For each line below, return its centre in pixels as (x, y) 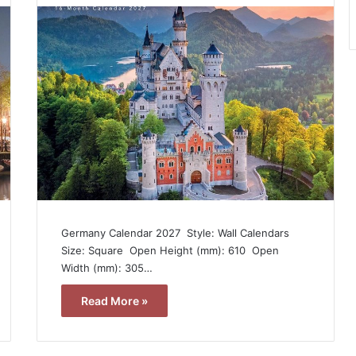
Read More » (114, 300)
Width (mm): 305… (106, 267)
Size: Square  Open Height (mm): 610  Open (170, 250)
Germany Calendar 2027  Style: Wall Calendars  (176, 232)
